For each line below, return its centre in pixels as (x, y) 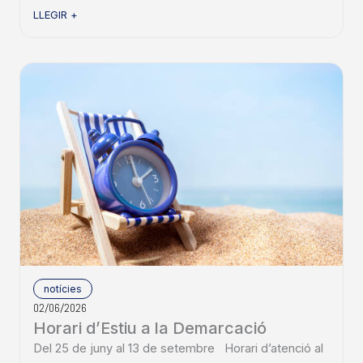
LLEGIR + (56, 15)
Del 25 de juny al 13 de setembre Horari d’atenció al (178, 349)
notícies (63, 289)
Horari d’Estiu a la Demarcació (150, 329)
